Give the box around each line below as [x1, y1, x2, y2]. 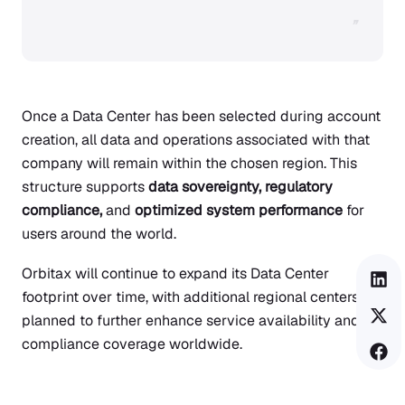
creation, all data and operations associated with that [22, 130, 370, 149]
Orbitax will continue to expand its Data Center [22, 264, 329, 283]
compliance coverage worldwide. [22, 334, 242, 353]
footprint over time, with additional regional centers [22, 287, 359, 306]
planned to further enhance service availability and [22, 311, 360, 330]
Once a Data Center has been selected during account [22, 107, 381, 126]
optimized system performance [131, 201, 343, 220]
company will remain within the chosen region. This [22, 154, 357, 173]
